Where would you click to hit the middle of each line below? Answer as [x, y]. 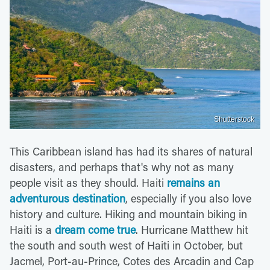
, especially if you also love [188, 198]
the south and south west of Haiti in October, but [126, 245]
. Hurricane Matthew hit [192, 229]
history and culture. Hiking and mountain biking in [128, 214]
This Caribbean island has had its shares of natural [131, 151]
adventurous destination [67, 198]
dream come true [95, 229]
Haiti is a [32, 229]
